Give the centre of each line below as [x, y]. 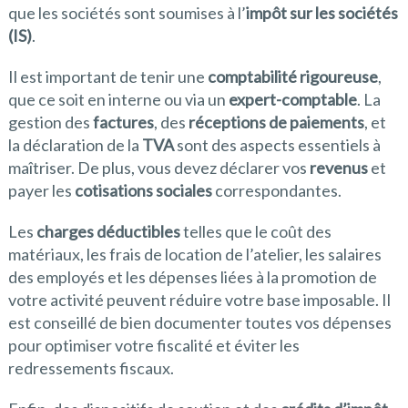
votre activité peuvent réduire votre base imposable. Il [199, 300]
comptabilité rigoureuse [292, 77]
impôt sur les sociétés [321, 13]
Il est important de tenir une [107, 77]
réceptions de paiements [276, 122]
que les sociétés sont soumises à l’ [127, 13]
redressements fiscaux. [91, 368]
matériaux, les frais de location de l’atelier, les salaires [194, 255]
